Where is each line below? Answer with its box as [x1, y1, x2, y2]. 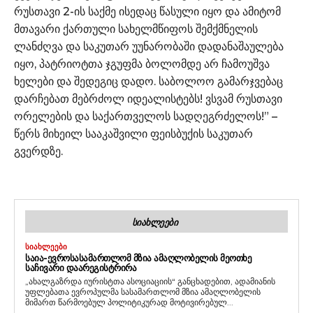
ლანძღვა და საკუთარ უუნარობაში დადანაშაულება [14, 39, 284, 53]
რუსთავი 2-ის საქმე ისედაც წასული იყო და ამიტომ [14, 4, 281, 18]
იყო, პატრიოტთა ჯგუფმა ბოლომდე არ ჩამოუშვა [14, 57, 270, 71]
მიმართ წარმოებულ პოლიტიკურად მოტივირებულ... [25, 296, 233, 307]
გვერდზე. [14, 144, 63, 158]
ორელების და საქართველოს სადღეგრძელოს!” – [14, 109, 277, 123]
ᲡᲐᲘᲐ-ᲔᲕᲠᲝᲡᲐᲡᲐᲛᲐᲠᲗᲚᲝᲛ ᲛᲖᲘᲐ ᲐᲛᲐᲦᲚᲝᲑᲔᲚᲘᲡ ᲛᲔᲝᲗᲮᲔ [25, 252, 252, 263]
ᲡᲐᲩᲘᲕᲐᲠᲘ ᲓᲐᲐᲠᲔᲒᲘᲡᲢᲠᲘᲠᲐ [25, 261, 136, 273]
